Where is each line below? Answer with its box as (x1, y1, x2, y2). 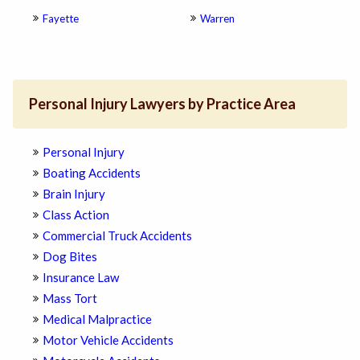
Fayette (43, 11, 79, 25)
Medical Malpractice (43, 311, 152, 326)
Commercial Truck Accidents (43, 227, 192, 243)
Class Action (43, 207, 109, 222)
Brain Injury (43, 186, 105, 201)
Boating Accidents (43, 165, 141, 180)
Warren (200, 11, 235, 25)
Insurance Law (43, 269, 119, 284)
